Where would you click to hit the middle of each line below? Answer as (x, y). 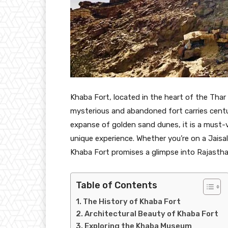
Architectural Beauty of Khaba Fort (151, 213)
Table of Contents (117, 185)
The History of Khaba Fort (132, 201)
